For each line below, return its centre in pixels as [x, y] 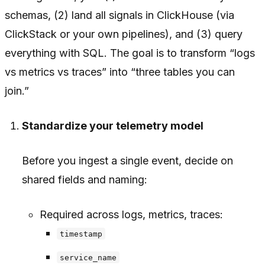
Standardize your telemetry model [113, 125]
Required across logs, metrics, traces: [131, 214]
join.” [17, 91]
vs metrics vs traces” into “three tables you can [120, 72]
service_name [88, 257]
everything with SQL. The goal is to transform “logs [130, 53]
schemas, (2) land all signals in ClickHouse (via [119, 15]
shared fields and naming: [85, 179]
